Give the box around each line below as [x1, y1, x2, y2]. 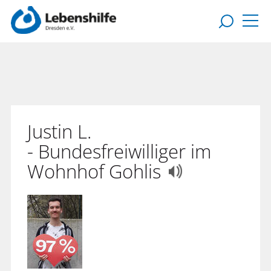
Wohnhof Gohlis [27, 158, 166, 184]
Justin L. [27, 119, 91, 144]
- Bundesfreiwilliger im [27, 139, 211, 164]
